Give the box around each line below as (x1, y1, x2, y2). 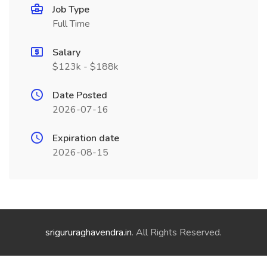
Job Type (52, 3, 89, 16)
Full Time (52, 17, 90, 30)
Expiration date (52, 132, 119, 145)
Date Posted (52, 89, 107, 102)
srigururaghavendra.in (45, 226, 132, 239)
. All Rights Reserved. (132, 226, 222, 239)
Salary (52, 46, 80, 59)
